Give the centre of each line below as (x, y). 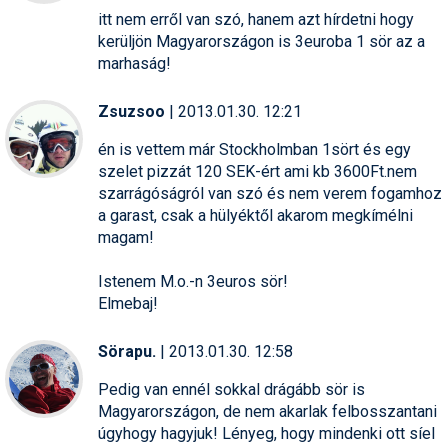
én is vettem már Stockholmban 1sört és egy (254, 149)
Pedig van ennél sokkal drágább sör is (231, 389)
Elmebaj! (128, 303)
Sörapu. (127, 351)
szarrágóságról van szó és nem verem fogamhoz (270, 193)
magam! (126, 237)
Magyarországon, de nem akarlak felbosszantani (267, 411)
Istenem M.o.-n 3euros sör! (193, 281)
